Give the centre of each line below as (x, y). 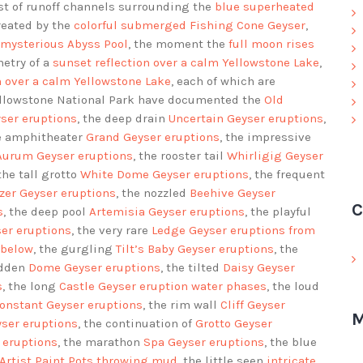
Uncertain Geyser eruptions (246, 119)
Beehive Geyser (233, 193)
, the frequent (287, 175)
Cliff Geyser (253, 305)
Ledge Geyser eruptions (218, 231)
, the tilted (192, 268)
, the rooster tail (180, 156)
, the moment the (178, 44)
